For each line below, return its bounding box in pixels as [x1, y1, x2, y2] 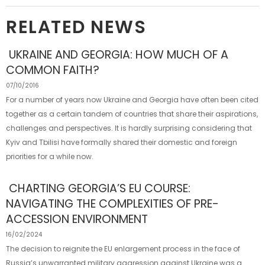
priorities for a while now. [6, 151, 93, 162]
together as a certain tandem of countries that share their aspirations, [6, 109, 258, 119]
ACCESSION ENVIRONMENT [6, 211, 148, 228]
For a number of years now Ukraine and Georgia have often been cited [6, 95, 258, 105]
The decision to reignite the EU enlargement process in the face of [6, 244, 240, 254]
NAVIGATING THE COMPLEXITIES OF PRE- [6, 196, 219, 212]
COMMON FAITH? [6, 62, 99, 79]
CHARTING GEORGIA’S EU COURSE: [9, 180, 190, 197]
